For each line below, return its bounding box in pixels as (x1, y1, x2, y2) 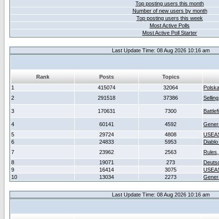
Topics (162, 74, 179, 80)
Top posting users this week (136, 15, 203, 21)
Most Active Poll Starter (142, 30, 197, 36)
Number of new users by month (132, 8, 207, 14)
